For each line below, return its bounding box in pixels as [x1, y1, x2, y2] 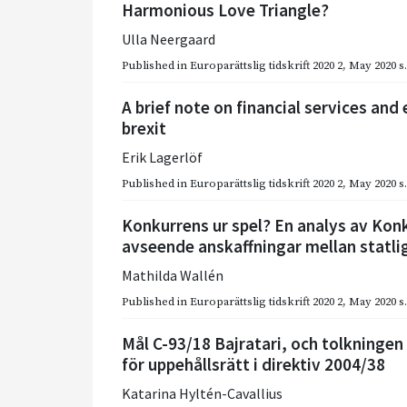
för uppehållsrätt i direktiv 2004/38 [122, 353, 385, 376]
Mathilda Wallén [122, 266, 223, 285]
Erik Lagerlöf [122, 148, 203, 167]
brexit [122, 117, 166, 140]
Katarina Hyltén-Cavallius [122, 384, 283, 403]
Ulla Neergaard [122, 30, 215, 49]
